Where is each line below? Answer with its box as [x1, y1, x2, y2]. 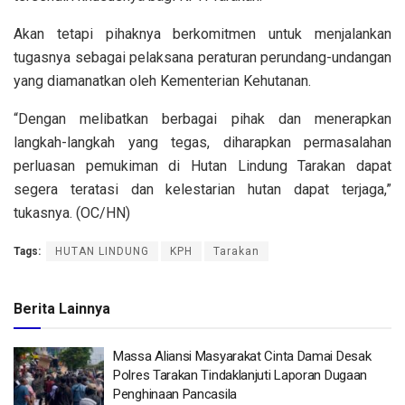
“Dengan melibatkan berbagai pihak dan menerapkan [14, 109, 391, 127]
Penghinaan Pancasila [113, 385, 237, 402]
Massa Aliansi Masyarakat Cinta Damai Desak [113, 347, 372, 364]
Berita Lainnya [14, 299, 110, 317]
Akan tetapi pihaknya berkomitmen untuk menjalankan [14, 24, 391, 42]
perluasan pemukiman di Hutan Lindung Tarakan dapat [14, 156, 391, 174]
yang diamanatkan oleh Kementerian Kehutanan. [14, 71, 311, 89]
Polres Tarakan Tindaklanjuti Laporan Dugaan [113, 366, 368, 383]
